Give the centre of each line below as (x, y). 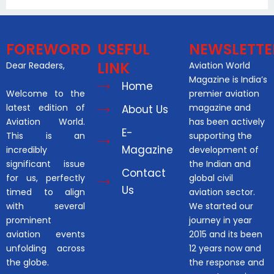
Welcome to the (46, 94)
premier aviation (224, 94)
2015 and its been (225, 235)
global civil (211, 178)
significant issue (46, 164)
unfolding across (46, 249)
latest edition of (46, 108)
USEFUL (124, 50)
